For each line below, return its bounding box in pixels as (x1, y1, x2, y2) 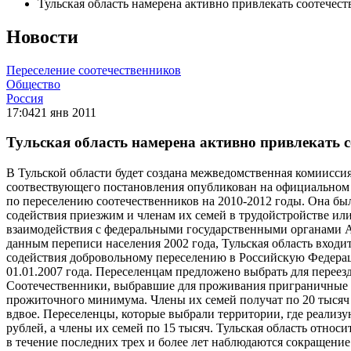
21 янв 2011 (34, 105, 96, 119)
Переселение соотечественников (6, 63, 181, 77)
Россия (6, 91, 43, 105)
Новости (6, 26, 78, 47)
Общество (6, 77, 60, 91)
